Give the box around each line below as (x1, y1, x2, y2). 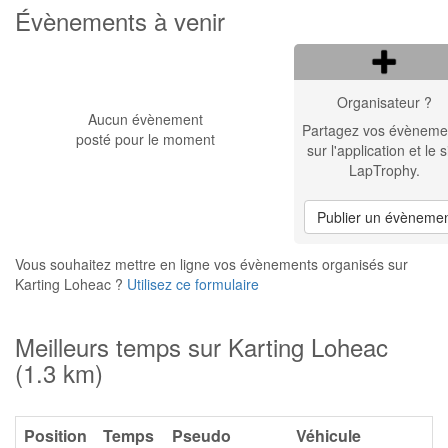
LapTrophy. (348, 160, 420, 180)
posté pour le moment (75, 129, 215, 149)
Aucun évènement (87, 109, 203, 129)
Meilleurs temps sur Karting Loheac (15, 329, 388, 364)
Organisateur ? (336, 92, 432, 112)
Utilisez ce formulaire (127, 274, 259, 294)
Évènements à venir (15, 3, 225, 38)
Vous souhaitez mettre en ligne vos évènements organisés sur (15, 254, 408, 274)
